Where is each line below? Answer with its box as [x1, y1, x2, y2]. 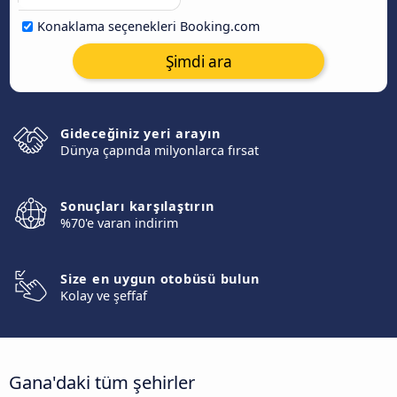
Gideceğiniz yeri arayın [60, 125, 221, 142]
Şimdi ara [165, 51, 232, 72]
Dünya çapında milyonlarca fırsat [60, 142, 259, 159]
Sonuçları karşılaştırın [60, 198, 214, 214]
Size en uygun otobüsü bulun [60, 270, 260, 287]
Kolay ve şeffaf [60, 287, 147, 304]
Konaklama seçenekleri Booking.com [37, 18, 260, 35]
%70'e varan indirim [60, 214, 178, 231]
